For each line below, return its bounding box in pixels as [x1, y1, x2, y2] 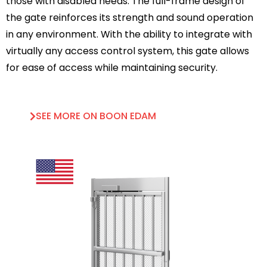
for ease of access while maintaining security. [6, 61, 218, 74]
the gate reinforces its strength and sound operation [6, 11, 253, 24]
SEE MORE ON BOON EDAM [36, 109, 156, 123]
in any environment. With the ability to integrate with [6, 27, 252, 41]
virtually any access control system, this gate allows [6, 44, 249, 58]
